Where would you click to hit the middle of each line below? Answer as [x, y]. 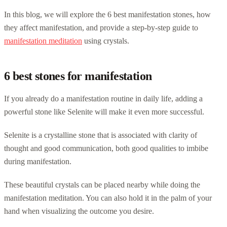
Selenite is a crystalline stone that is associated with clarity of [101, 135]
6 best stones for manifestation [78, 76]
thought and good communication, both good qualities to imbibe [106, 148]
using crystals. [106, 41]
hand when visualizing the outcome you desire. [79, 211]
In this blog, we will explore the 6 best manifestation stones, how [107, 14]
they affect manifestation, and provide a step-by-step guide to [101, 27]
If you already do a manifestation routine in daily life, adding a [103, 98]
